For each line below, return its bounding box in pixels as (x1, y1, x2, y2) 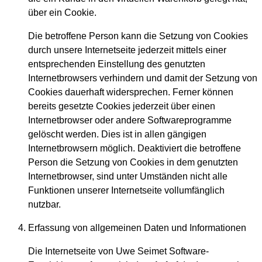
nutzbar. (28, 199, 61, 210)
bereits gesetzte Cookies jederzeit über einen (28, 101, 215, 112)
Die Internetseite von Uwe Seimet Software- (28, 246, 209, 257)
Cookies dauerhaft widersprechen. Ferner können (28, 87, 233, 98)
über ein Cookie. (28, 8, 96, 18)
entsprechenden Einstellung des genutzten (28, 59, 205, 70)
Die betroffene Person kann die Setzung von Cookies (28, 31, 248, 42)
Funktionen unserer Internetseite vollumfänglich (28, 185, 225, 196)
